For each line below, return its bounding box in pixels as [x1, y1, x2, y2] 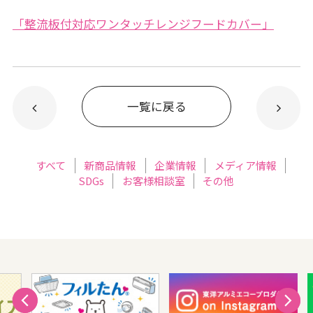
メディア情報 [214, 158, 277, 173]
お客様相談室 [122, 173, 185, 189]
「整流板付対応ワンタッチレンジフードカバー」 [12, 15, 274, 32]
